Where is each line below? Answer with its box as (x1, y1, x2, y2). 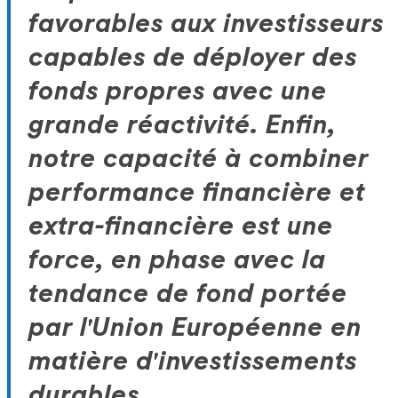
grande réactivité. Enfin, (28, 111, 336, 139)
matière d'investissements (28, 347, 357, 375)
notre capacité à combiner (28, 145, 369, 172)
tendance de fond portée (28, 280, 347, 307)
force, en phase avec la (28, 246, 326, 274)
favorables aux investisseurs (28, 10, 384, 37)
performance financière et (28, 179, 365, 206)
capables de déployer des (28, 44, 357, 71)
